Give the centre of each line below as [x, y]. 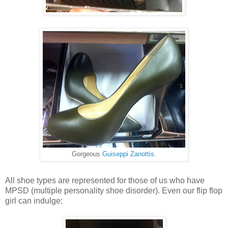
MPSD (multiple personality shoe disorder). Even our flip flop [114, 190]
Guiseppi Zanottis [128, 154]
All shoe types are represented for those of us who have [105, 180]
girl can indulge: [34, 201]
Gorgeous [87, 154]
